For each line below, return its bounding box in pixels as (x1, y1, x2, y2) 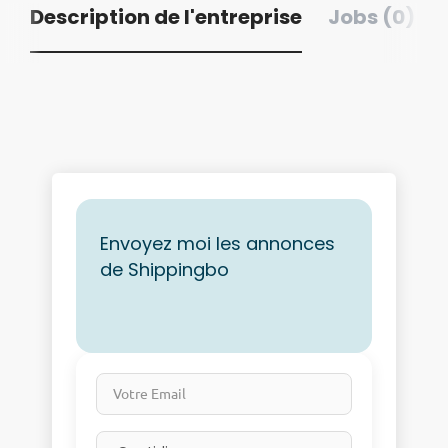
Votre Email (95, 372, 175, 392)
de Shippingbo (100, 257, 230, 282)
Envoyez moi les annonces (100, 231, 336, 256)
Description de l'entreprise (30, 3, 302, 31)
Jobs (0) (328, 3, 415, 31)
